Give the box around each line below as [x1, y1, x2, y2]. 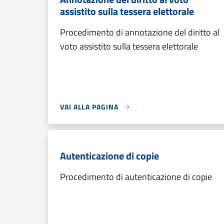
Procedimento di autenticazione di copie [60, 170, 212, 183]
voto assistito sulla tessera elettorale [60, 39, 198, 53]
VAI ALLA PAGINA [60, 101, 118, 112]
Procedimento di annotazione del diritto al [60, 25, 219, 39]
